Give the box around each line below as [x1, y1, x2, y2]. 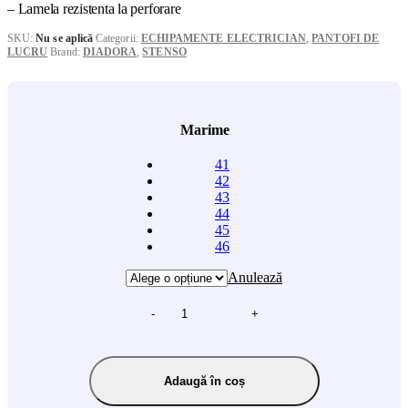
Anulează [228, 269, 282, 285]
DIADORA [82, 45, 138, 58]
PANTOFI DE [311, 31, 379, 45]
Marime [179, 121, 229, 138]
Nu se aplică [36, 31, 94, 45]
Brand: [50, 45, 83, 58]
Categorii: [96, 31, 141, 45]
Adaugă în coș [163, 373, 245, 388]
